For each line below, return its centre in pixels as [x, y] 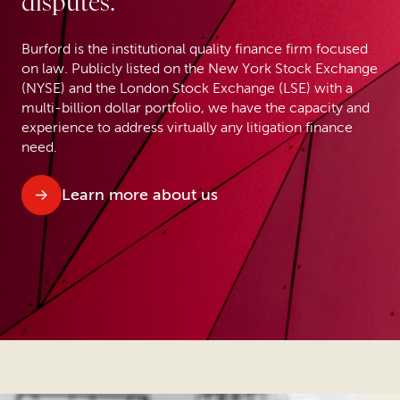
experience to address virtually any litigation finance [187, 127]
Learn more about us [140, 195]
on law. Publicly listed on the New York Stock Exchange [200, 68]
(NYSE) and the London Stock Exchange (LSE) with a [187, 88]
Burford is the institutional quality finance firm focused [195, 49]
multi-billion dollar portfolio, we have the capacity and [196, 108]
